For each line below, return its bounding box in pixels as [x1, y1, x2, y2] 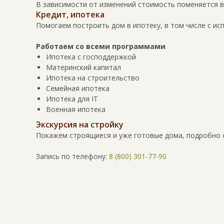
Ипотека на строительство [46, 73, 139, 82]
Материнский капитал [46, 62, 121, 72]
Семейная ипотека [46, 83, 109, 93]
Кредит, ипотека [36, 9, 104, 20]
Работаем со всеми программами [36, 41, 165, 51]
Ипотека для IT [46, 94, 98, 103]
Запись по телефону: [36, 151, 109, 161]
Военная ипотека [46, 104, 105, 114]
